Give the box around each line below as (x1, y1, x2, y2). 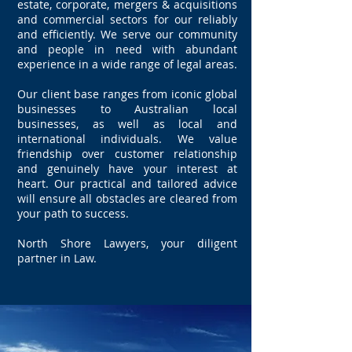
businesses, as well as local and (17, 116, 237, 131)
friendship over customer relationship (17, 146, 237, 161)
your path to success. (17, 206, 129, 221)
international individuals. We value (17, 131, 237, 146)
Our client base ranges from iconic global (17, 86, 237, 101)
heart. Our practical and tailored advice (17, 176, 237, 191)
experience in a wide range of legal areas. (17, 57, 237, 71)
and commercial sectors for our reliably (17, 12, 237, 27)
